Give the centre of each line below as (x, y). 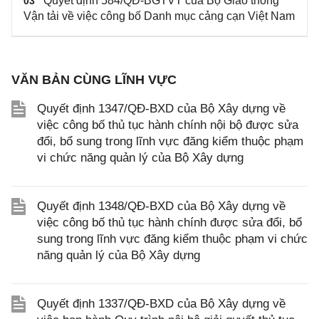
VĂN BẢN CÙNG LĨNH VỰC (94, 80)
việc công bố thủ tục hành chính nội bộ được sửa (168, 125)
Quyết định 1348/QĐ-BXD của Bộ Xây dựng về (161, 206)
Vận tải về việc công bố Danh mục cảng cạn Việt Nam (159, 16)
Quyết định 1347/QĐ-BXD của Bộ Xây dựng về (161, 109)
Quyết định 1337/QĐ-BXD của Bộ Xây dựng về (161, 304)
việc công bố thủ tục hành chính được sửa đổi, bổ (169, 223)
